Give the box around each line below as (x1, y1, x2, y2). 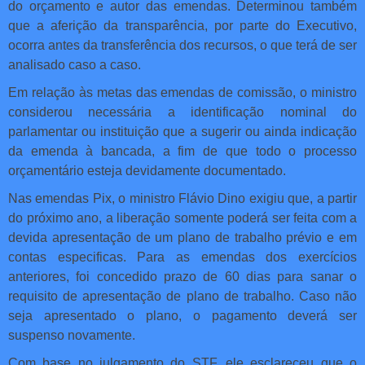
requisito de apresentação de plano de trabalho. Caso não (8, 289, 357, 304)
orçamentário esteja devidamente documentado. (8, 164, 286, 178)
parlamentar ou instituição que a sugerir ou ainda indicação (8, 125, 357, 139)
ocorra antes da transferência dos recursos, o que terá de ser (8, 38, 357, 53)
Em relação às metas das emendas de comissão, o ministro (8, 86, 357, 100)
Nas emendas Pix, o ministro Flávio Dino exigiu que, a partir (8, 191, 357, 206)
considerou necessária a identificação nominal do (8, 105, 357, 120)
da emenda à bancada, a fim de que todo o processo (8, 144, 357, 159)
